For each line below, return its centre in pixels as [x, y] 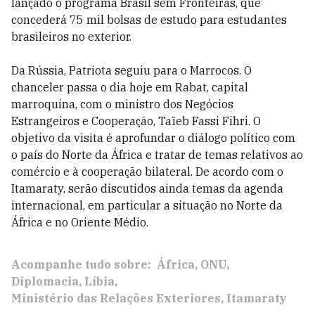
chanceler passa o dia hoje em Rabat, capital [130, 87]
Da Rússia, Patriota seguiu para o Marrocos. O [131, 70]
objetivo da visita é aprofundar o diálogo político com [153, 138]
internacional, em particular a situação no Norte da [147, 205]
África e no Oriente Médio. [80, 222]
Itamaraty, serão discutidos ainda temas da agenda [147, 188]
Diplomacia [45, 281]
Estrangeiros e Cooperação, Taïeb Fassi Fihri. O [136, 121]
